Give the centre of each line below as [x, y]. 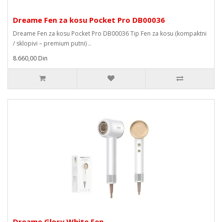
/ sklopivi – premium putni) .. [52, 43]
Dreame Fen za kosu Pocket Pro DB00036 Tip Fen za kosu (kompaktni [110, 33]
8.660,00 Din [30, 58]
